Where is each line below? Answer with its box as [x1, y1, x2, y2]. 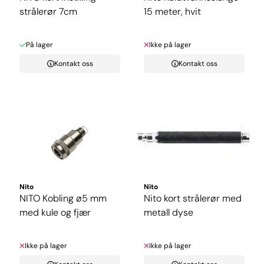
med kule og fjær [19, 206, 91, 219]
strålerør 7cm [19, 5, 77, 18]
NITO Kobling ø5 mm [19, 192, 107, 204]
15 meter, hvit [144, 5, 201, 18]
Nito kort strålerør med [144, 192, 242, 204]
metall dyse [144, 206, 193, 219]
